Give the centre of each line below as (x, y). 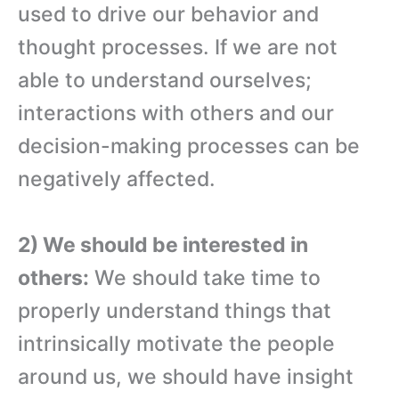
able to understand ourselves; (165, 81)
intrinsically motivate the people (176, 344)
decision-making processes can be (189, 147)
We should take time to (205, 278)
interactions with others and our (176, 114)
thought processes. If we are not (178, 48)
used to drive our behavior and (168, 15)
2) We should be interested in (163, 245)
